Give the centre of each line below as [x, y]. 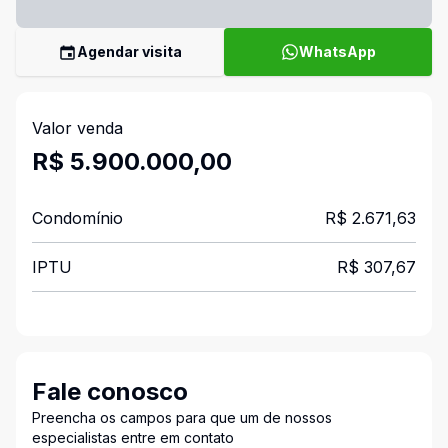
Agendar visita [129, 51]
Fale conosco [110, 391]
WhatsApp [337, 51]
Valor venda [77, 128]
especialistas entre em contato [133, 437]
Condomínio [77, 218]
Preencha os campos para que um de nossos [182, 417]
